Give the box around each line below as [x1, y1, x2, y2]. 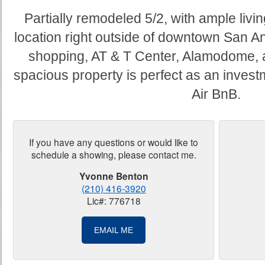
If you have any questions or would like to [29, 135, 198, 148]
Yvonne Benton [79, 169, 148, 183]
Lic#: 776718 [86, 194, 141, 208]
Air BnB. [192, 86, 241, 102]
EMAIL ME [94, 225, 133, 235]
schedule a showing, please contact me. [31, 147, 196, 161]
